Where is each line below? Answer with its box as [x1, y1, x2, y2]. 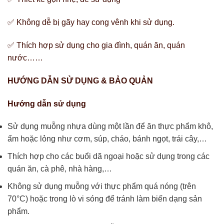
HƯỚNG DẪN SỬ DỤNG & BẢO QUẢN [7, 76, 155, 85]
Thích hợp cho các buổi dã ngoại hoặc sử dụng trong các [7, 151, 209, 160]
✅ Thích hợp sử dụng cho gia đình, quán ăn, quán [7, 40, 185, 49]
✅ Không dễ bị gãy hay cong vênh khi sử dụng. [7, 18, 176, 27]
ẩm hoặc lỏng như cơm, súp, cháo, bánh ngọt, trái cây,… [7, 134, 207, 143]
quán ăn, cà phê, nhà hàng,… [7, 164, 112, 173]
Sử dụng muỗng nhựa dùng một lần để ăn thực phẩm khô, [7, 122, 213, 131]
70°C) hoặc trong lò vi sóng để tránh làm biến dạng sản [7, 194, 202, 203]
